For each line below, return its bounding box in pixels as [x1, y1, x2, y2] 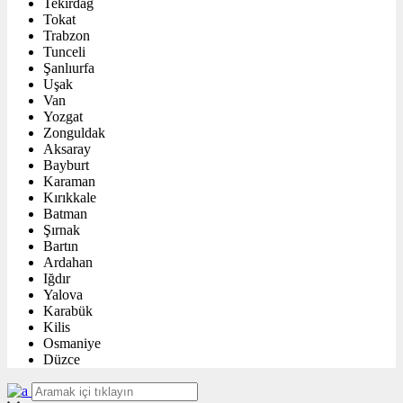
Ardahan [43, 255, 93, 271]
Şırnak [43, 222, 80, 238]
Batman [43, 206, 87, 222]
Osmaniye [43, 336, 101, 352]
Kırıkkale [43, 190, 96, 206]
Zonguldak [43, 125, 105, 141]
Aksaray [43, 141, 91, 157]
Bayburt [43, 157, 89, 174]
